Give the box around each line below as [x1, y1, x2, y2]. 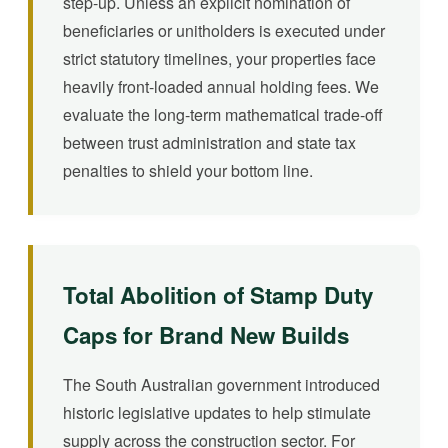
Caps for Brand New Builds [63, 318, 349, 351]
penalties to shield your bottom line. [63, 158, 313, 182]
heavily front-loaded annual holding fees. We [63, 74, 379, 98]
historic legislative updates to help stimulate [63, 400, 371, 424]
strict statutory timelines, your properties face [63, 46, 376, 70]
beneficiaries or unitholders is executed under [63, 18, 385, 42]
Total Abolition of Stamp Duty [63, 278, 373, 311]
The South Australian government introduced [63, 372, 380, 396]
